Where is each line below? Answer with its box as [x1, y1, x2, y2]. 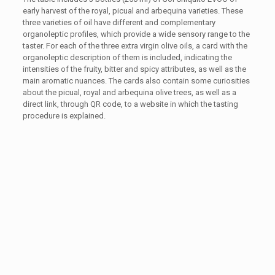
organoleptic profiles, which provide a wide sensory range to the [22, 29, 250, 39]
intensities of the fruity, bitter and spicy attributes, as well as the [22, 64, 246, 74]
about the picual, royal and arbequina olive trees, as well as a [22, 88, 236, 98]
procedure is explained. [22, 111, 106, 121]
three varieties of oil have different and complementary [22, 18, 215, 28]
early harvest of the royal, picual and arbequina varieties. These [22, 6, 243, 16]
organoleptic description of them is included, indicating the [22, 53, 232, 63]
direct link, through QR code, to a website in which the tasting [22, 99, 238, 109]
